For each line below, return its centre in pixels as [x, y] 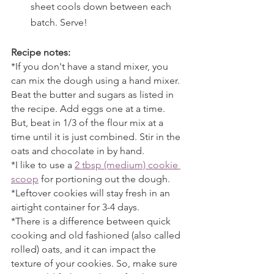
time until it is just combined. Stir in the [97, 137]
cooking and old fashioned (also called [97, 235]
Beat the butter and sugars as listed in [94, 94]
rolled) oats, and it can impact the [85, 249]
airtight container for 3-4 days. [75, 207]
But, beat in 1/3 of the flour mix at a [88, 123]
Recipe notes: [41, 52]
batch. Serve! [60, 22]
